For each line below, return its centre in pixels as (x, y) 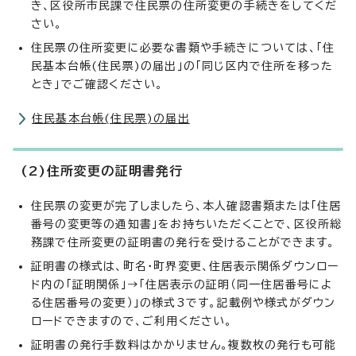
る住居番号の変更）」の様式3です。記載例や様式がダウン (184, 303)
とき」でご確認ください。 (97, 85)
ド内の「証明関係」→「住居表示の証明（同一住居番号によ (182, 285)
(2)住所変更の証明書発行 (102, 171)
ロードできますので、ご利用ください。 (132, 321)
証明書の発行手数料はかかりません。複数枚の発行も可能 (184, 345)
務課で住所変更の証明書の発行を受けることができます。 (183, 243)
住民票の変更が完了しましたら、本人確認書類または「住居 (186, 206)
